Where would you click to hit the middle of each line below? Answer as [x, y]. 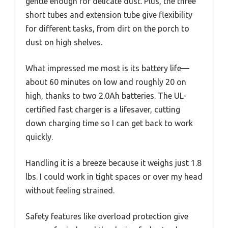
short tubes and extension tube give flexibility [109, 15]
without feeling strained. [70, 191]
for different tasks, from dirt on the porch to [107, 29]
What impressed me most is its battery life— [107, 68]
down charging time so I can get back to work [109, 123]
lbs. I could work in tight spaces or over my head [114, 177]
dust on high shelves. [64, 42]
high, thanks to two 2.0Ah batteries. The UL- [106, 96]
